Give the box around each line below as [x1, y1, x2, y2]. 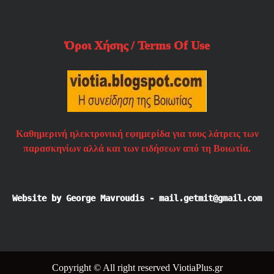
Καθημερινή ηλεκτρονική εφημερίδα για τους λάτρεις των [15, 128, 259, 139]
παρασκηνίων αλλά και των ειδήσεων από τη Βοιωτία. [23, 143, 251, 154]
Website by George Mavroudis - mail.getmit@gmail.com [12, 193, 262, 204]
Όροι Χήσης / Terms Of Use [64, 38, 210, 52]
